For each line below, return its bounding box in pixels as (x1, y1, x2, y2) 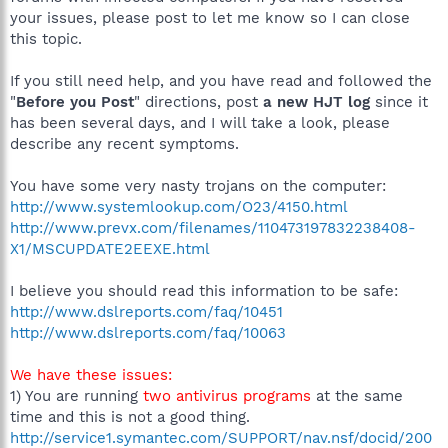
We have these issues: (10, 366, 172, 384)
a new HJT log (263, 93, 375, 111)
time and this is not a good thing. (10, 408, 250, 426)
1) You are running (10, 387, 143, 405)
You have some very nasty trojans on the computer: (10, 177, 386, 195)
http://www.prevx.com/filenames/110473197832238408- (10, 219, 416, 237)
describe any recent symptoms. (10, 135, 239, 153)
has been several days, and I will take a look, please (10, 114, 390, 132)
